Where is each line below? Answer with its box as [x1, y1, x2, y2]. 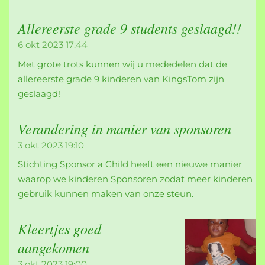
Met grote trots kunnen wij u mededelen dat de [18, 58, 227, 70]
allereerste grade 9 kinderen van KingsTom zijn [18, 73, 224, 85]
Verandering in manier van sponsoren [18, 118, 231, 138]
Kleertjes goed [18, 219, 101, 238]
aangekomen [18, 238, 89, 257]
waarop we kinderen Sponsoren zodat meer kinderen [18, 173, 253, 185]
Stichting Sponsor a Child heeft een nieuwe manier [18, 159, 242, 170]
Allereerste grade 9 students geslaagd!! [18, 18, 241, 38]
